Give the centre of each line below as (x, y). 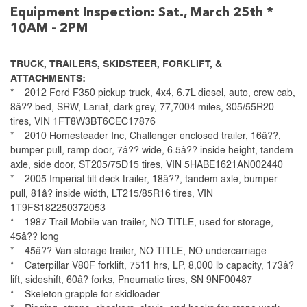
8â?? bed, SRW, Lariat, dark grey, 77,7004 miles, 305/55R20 (142, 108)
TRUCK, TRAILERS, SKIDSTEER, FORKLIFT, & (116, 65)
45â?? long (35, 237)
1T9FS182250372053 (58, 209)
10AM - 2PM (49, 29)
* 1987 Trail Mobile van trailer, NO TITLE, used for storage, (142, 223)
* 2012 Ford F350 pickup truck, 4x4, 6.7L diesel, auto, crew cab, (153, 94)
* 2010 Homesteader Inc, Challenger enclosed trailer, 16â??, (146, 137)
